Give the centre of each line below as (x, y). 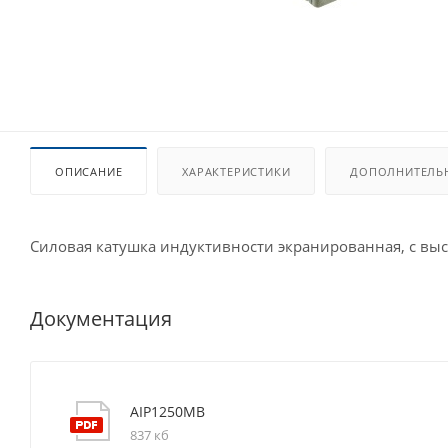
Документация (101, 318)
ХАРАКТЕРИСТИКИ (236, 171)
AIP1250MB (167, 411)
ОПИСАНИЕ (89, 171)
